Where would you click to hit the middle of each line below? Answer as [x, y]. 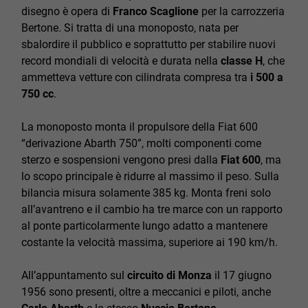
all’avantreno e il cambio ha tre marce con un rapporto [152, 209]
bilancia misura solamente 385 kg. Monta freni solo [146, 193]
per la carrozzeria [242, 11]
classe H [242, 61]
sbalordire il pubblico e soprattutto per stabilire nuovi [148, 44]
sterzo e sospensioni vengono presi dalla [121, 160]
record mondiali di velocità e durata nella [121, 61]
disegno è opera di [67, 11]
